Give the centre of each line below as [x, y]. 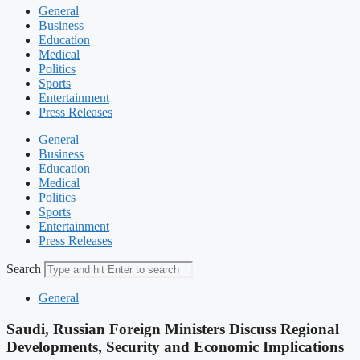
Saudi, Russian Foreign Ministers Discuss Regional [173, 329]
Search [24, 269]
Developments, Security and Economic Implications [175, 346]
